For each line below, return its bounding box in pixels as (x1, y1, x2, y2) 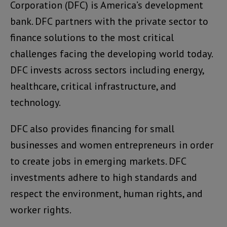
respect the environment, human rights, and (10, 186, 203, 200)
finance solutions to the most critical (10, 30, 174, 44)
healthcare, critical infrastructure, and (10, 79, 176, 93)
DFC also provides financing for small (10, 122, 174, 135)
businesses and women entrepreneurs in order (10, 138, 213, 152)
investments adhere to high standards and (10, 170, 197, 184)
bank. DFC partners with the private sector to (10, 14, 208, 28)
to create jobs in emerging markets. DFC (10, 154, 186, 168)
